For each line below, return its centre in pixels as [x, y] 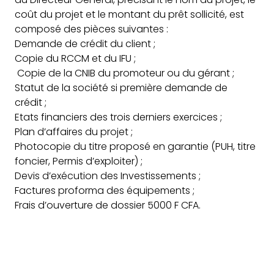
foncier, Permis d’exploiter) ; [79, 161]
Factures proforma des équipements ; [105, 190]
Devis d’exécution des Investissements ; [108, 176]
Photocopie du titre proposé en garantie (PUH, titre [135, 146]
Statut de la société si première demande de [121, 87]
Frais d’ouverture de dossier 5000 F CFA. [108, 205]
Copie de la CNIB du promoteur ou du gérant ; [124, 73]
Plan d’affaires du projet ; [74, 131]
